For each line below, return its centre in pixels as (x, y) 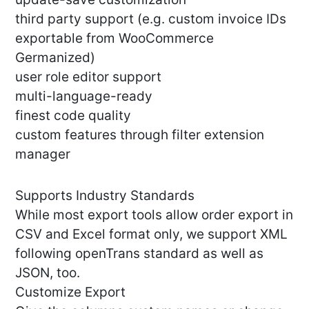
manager (43, 154)
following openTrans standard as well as (139, 254)
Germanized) (55, 58)
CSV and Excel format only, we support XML (151, 235)
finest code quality (73, 116)
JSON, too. (48, 273)
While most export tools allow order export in (154, 215)
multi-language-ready (84, 97)
